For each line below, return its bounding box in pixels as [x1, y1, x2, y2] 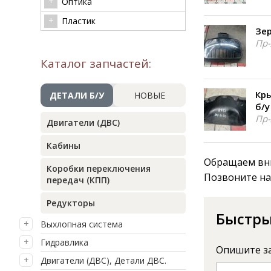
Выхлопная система [41, 218, 123, 230]
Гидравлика [41, 237, 88, 248]
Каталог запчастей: [41, 56, 151, 71]
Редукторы [47, 197, 95, 209]
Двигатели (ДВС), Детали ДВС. [41, 255, 166, 266]
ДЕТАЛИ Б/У [50, 90, 104, 101]
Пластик [62, 15, 96, 27]
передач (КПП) [47, 174, 109, 186]
